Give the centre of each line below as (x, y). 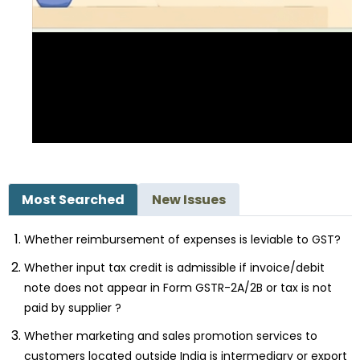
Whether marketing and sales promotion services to (171, 335)
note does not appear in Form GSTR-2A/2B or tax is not (178, 287)
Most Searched (73, 199)
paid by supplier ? (73, 307)
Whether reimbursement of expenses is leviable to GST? (182, 239)
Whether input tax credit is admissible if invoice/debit (174, 267)
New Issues (189, 199)
